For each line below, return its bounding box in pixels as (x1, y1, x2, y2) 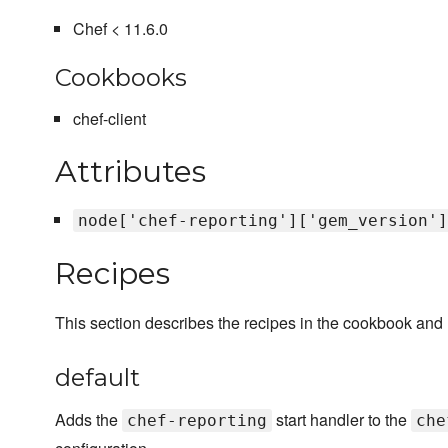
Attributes (55, 153, 206, 191)
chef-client (72, 107, 146, 131)
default (55, 363, 140, 393)
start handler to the (272, 408, 411, 432)
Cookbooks (55, 63, 187, 93)
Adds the (55, 408, 122, 432)
